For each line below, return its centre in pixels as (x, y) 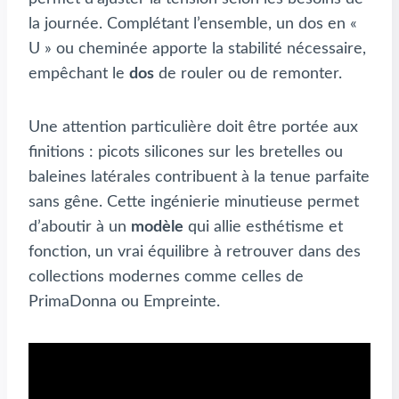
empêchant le (79, 74)
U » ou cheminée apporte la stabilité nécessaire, (197, 49)
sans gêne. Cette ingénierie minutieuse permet (194, 203)
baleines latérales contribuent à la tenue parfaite (199, 178)
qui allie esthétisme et (263, 228)
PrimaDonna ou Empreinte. (124, 302)
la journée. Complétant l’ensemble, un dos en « (193, 24)
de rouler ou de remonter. (248, 74)
